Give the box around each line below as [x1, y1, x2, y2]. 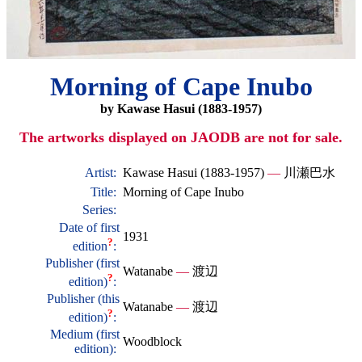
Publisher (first [45, 256, 120, 271]
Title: [90, 185, 120, 200]
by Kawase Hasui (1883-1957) [100, 102, 262, 116]
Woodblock [123, 335, 182, 349]
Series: [82, 203, 120, 217]
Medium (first [50, 327, 120, 342]
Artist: [85, 166, 120, 180]
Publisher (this [47, 292, 120, 306]
